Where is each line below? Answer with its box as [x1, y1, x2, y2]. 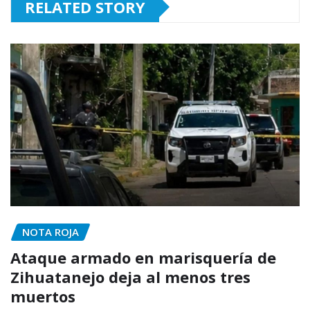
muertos [10, 285, 75, 307]
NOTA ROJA [22, 225, 79, 239]
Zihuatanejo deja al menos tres [10, 266, 250, 287]
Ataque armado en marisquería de [10, 246, 276, 268]
